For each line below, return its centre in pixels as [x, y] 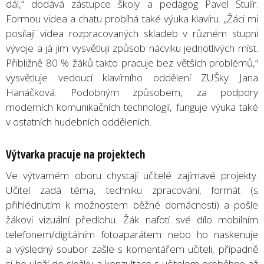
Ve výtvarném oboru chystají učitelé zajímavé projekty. [132, 175]
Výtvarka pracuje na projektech [75, 154]
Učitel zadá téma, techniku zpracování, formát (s [132, 190]
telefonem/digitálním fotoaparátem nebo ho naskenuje [132, 234]
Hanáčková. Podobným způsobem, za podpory [132, 92]
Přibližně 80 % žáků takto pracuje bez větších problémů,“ [132, 62]
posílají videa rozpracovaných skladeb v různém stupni [132, 33]
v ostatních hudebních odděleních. [79, 121]
